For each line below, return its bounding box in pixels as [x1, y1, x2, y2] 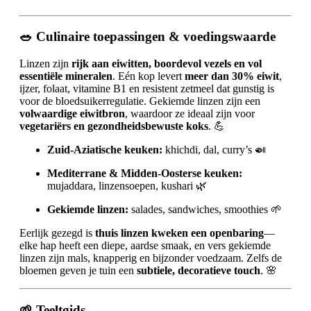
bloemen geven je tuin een [19, 264, 137, 276]
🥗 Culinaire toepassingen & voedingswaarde [19, 29, 276, 44]
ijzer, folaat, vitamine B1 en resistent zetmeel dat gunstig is [19, 82, 274, 94]
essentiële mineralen [19, 69, 112, 82]
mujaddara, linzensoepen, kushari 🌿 [47, 179, 207, 192]
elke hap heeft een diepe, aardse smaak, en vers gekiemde [19, 239, 271, 251]
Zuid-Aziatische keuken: [47, 143, 162, 155]
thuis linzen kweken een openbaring [95, 226, 264, 239]
